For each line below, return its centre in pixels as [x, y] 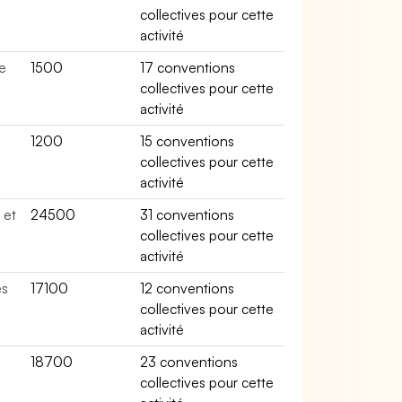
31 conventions [188, 214]
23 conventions [189, 362]
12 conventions [188, 288]
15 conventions [188, 141]
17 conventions [188, 67]
